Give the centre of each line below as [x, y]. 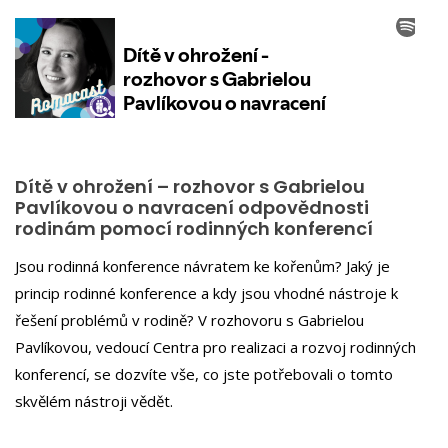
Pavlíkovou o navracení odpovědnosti [192, 207]
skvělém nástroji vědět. [96, 400]
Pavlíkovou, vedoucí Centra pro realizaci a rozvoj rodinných [215, 346]
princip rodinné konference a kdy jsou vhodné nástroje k [206, 292]
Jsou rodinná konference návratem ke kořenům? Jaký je [202, 265]
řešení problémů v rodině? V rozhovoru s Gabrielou [189, 319]
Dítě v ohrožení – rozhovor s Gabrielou [190, 186]
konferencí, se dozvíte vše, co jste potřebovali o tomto [204, 373]
